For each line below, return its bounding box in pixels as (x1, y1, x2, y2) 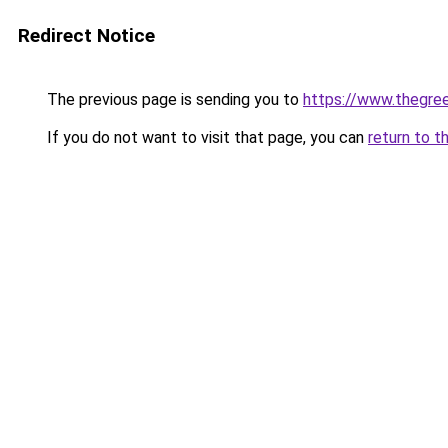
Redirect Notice (18, 24, 155, 47)
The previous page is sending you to (43, 90, 303, 109)
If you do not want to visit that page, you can (43, 128, 368, 147)
